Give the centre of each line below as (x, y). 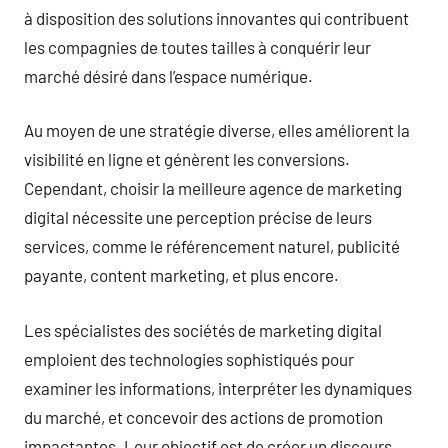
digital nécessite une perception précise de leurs (198, 217)
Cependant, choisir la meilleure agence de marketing (213, 188)
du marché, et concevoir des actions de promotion (203, 416)
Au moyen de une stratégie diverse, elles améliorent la (217, 130)
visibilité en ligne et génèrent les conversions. (187, 159)
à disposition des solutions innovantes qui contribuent (216, 17)
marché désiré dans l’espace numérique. (168, 75)
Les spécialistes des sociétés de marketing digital (203, 329)
